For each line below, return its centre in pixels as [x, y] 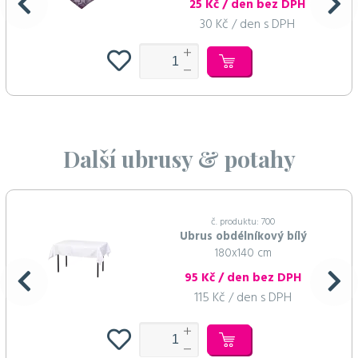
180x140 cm [243, 253]
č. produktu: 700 [243, 222]
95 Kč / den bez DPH [243, 278]
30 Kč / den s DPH [247, 25]
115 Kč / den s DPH [243, 298]
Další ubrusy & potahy [179, 158]
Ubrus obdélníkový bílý [243, 237]
